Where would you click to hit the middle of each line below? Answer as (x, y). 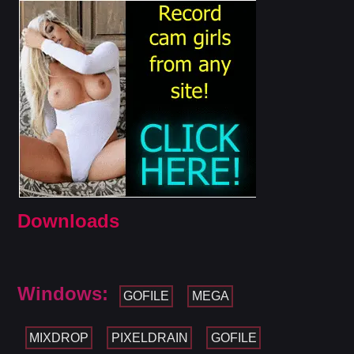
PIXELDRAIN (149, 337)
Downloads (69, 221)
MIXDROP (58, 337)
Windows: (63, 294)
